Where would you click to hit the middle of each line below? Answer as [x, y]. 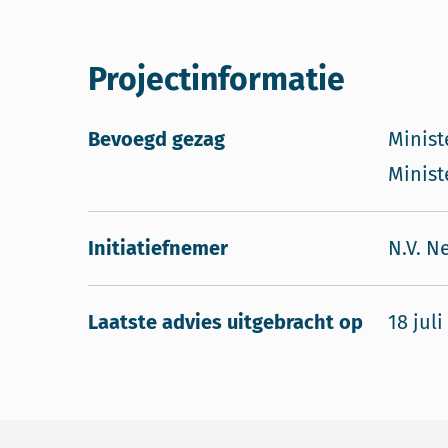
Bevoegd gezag [156, 139]
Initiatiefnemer [158, 248]
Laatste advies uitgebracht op [225, 322]
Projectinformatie [216, 79]
